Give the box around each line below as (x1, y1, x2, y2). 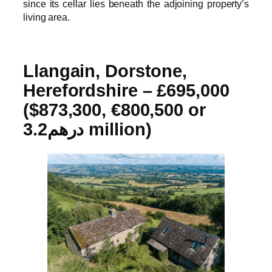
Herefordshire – (23, 81, 152, 101)
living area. (23, 12, 70, 23)
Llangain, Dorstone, (23, 61, 188, 81)
